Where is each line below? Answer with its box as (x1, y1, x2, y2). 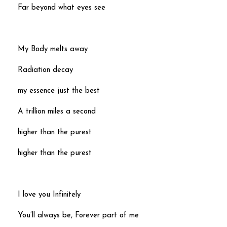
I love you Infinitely (18, 191, 81, 199)
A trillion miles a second (18, 107, 96, 116)
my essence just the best (18, 87, 100, 95)
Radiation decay (18, 66, 73, 74)
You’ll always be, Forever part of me (18, 212, 139, 220)
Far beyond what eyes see (18, 4, 105, 12)
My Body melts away (18, 45, 88, 53)
